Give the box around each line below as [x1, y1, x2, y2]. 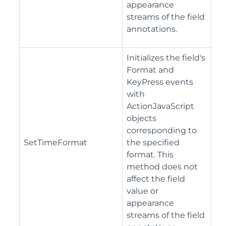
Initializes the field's [127, 53, 205, 63]
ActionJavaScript [127, 101, 194, 111]
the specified [127, 138, 180, 148]
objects [127, 114, 156, 124]
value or [127, 186, 158, 196]
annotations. [127, 24, 177, 34]
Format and [127, 65, 174, 75]
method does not [127, 162, 198, 172]
